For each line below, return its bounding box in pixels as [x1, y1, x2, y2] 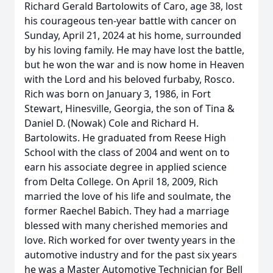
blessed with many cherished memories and [24, 219, 228, 232]
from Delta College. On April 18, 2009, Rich [24, 175, 218, 188]
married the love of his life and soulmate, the [24, 190, 231, 203]
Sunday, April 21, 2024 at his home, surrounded [24, 29, 241, 42]
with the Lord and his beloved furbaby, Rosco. [24, 73, 235, 86]
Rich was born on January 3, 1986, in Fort [24, 87, 211, 101]
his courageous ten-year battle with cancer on [24, 14, 236, 27]
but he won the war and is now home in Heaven [24, 58, 244, 71]
